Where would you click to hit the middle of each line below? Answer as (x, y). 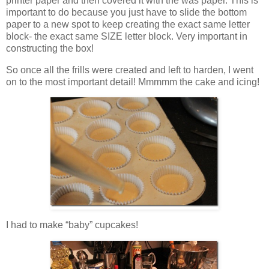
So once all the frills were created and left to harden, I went (130, 70)
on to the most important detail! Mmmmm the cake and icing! (133, 82)
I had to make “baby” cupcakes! (72, 225)
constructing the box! (50, 48)
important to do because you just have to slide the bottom (126, 12)
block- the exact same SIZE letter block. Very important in (127, 36)
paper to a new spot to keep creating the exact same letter (128, 24)
